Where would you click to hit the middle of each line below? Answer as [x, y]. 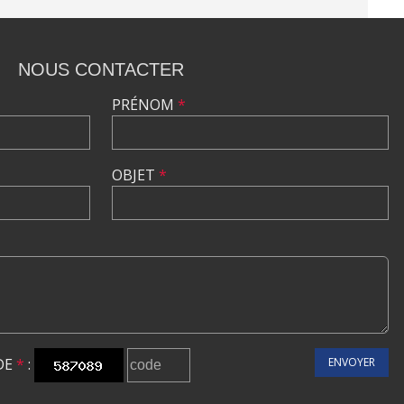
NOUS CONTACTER [101, 69]
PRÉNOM [145, 105]
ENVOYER [352, 362]
